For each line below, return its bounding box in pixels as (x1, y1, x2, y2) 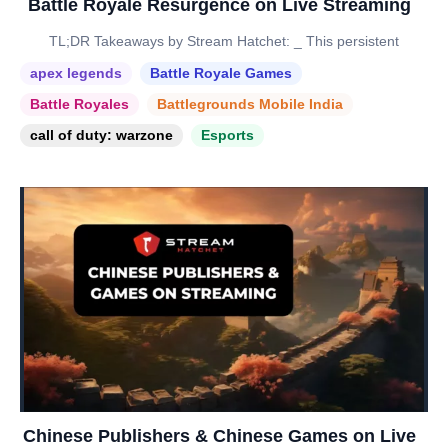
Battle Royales (30, 95, 129, 112)
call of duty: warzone (30, 126, 173, 143)
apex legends (30, 64, 122, 81)
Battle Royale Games (150, 64, 292, 81)
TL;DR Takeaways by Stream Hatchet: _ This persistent (49, 32, 399, 49)
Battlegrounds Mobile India (157, 95, 343, 112)
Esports (201, 126, 254, 143)
